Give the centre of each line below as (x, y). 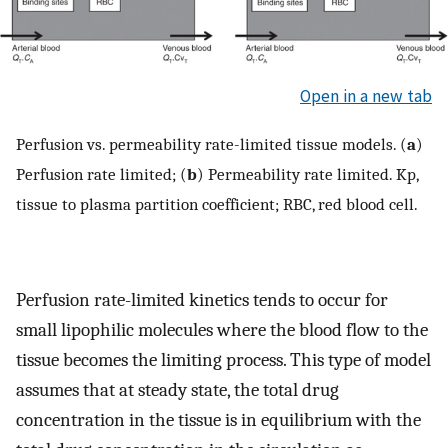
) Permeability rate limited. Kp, (307, 173)
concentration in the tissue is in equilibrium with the (218, 419)
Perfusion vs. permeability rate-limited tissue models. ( (211, 143)
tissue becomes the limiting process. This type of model (223, 359)
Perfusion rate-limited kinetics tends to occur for (202, 299)
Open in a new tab (366, 96)
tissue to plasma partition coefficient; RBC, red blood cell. (217, 203)
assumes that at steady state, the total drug (177, 389)
